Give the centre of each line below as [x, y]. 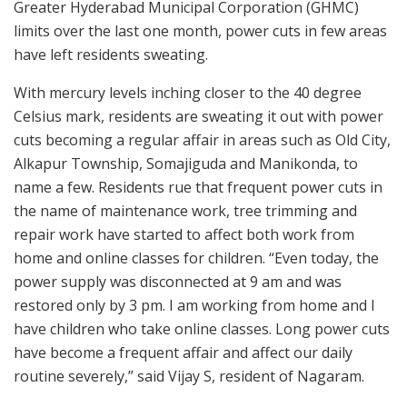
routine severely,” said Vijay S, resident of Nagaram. [189, 377]
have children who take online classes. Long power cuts [202, 329]
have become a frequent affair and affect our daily [183, 353]
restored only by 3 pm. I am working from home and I [194, 306]
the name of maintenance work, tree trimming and [185, 211]
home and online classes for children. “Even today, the [196, 258]
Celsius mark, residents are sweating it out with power [199, 117]
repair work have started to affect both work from [184, 235]
